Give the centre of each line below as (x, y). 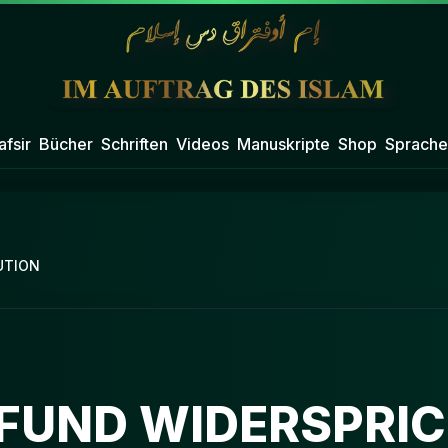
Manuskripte (283, 144)
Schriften (134, 144)
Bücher (65, 144)
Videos (202, 144)
